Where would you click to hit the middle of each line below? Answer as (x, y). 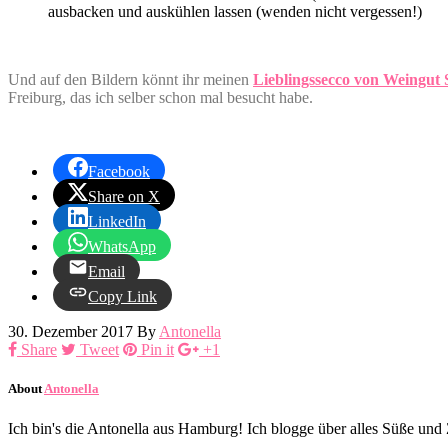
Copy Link (122, 297)
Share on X (124, 197)
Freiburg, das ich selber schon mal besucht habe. (162, 98)
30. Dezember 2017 (70, 332)
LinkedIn (117, 222)
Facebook (119, 172)
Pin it (157, 350)
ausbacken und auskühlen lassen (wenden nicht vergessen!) (235, 12)
